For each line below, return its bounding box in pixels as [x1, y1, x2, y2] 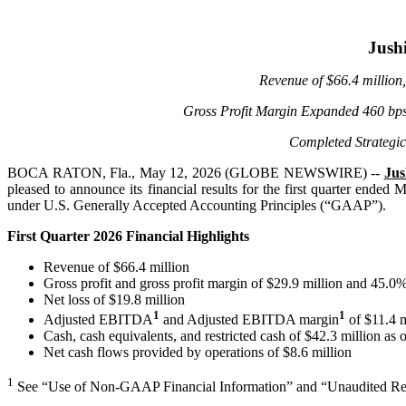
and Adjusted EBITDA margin [159, 312, 339, 328]
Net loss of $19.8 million [43, 292, 185, 307]
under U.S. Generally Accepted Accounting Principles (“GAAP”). [7, 198, 386, 213]
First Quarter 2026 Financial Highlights [7, 228, 249, 244]
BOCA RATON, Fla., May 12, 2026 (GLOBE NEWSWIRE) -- [7, 165, 384, 180]
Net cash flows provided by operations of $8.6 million [43, 344, 352, 361]
